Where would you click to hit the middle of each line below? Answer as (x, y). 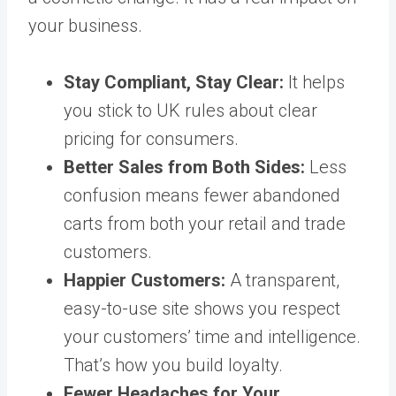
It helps (314, 82)
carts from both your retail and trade (205, 223)
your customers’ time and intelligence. (212, 336)
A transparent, (282, 280)
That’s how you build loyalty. (173, 365)
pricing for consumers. (151, 138)
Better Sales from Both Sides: (184, 167)
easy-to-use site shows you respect (202, 308)
